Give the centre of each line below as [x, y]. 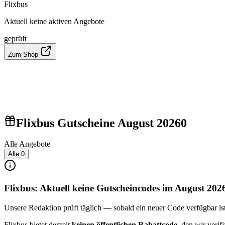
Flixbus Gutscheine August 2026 [98, 123]
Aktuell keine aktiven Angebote [54, 21]
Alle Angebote [27, 144]
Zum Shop [24, 54]
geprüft [15, 38]
